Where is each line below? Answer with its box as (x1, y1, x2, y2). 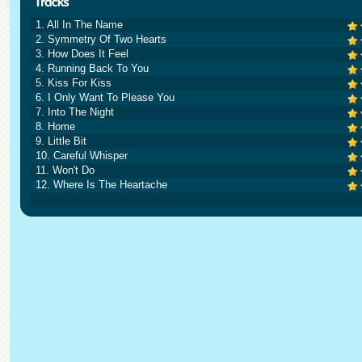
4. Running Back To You (36, 62, 149, 74)
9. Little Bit (36, 135, 86, 147)
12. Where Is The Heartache (36, 179, 167, 191)
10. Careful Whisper (36, 149, 128, 162)
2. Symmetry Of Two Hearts (36, 33, 166, 45)
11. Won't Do (36, 164, 95, 176)
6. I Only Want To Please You (36, 91, 175, 103)
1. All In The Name (36, 19, 123, 31)
